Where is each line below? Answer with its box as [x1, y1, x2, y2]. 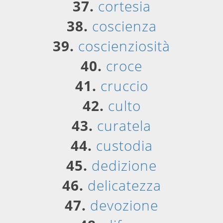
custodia [96, 136, 153, 155]
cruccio [100, 76, 148, 95]
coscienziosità [78, 36, 170, 55]
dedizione [92, 156, 157, 175]
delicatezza [87, 176, 161, 195]
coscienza [92, 16, 157, 35]
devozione [90, 196, 158, 215]
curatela [97, 116, 151, 135]
